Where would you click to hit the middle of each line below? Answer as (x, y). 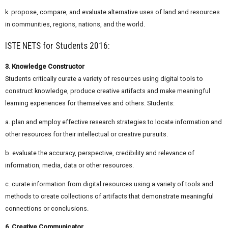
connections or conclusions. (47, 208)
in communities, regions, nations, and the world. (75, 24)
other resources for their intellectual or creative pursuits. (87, 134)
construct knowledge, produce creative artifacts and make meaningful (108, 91)
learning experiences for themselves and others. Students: (90, 103)
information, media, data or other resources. (69, 165)
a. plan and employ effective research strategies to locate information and (113, 122)
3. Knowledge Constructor (45, 67)
